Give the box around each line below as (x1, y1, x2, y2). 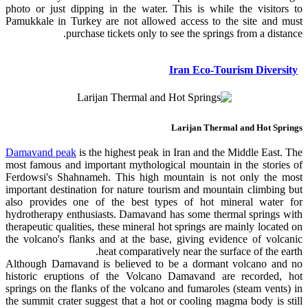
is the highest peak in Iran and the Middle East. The (76, 146, 303, 159)
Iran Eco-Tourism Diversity (169, 63, 298, 76)
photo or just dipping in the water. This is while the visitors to (5, 2, 302, 14)
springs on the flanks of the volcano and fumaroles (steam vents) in (5, 283, 302, 295)
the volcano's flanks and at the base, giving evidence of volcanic (5, 233, 302, 245)
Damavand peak (5, 146, 77, 159)
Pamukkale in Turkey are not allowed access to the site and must (5, 14, 302, 27)
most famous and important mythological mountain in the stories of (5, 159, 302, 171)
